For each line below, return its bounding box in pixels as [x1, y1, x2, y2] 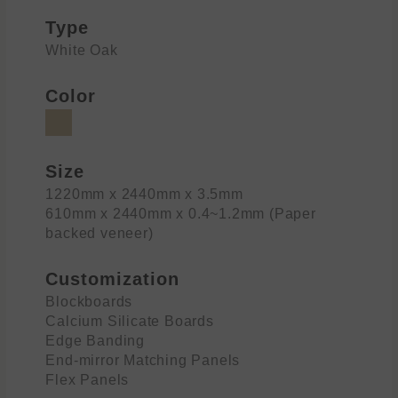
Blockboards [45, 294, 133, 310]
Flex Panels [45, 372, 130, 388]
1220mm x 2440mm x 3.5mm [45, 187, 243, 203]
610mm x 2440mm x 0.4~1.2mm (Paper [45, 206, 316, 222]
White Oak [45, 43, 118, 59]
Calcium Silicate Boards [45, 314, 214, 330]
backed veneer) [45, 226, 154, 242]
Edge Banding [45, 333, 145, 349]
